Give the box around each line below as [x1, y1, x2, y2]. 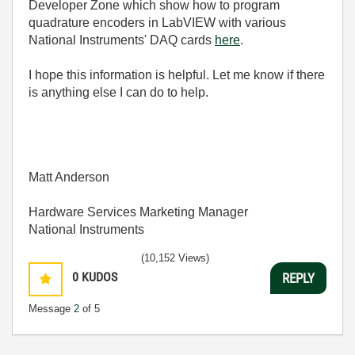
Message [29, 303, 74, 315]
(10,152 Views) [141, 252, 209, 264]
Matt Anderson [29, 170, 109, 184]
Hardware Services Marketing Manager [29, 205, 248, 219]
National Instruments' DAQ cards [29, 33, 215, 47]
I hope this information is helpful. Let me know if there [29, 68, 325, 82]
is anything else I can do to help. [29, 86, 208, 99]
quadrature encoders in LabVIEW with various [29, 16, 286, 29]
